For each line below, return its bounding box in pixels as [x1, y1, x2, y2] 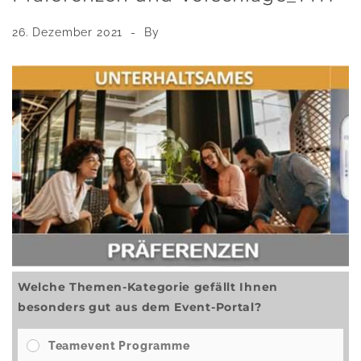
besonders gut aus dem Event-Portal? [18, 300, 262, 314]
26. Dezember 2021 [12, 26, 127, 39]
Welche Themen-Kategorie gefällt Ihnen [18, 280, 278, 294]
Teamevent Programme [48, 338, 190, 352]
